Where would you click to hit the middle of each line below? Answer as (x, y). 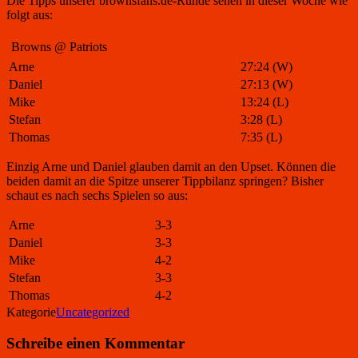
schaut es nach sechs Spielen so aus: (97, 195)
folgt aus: (30, 14)
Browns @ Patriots (59, 46)
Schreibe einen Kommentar (95, 343)
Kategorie (31, 312)
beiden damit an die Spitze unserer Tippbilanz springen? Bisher (165, 181)
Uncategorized (93, 312)
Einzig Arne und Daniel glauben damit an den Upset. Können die (171, 166)
